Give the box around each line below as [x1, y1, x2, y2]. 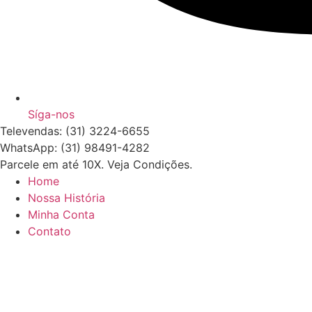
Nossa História [28, 191, 105, 205]
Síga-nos [28, 107, 75, 122]
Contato [28, 224, 71, 239]
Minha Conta [28, 208, 95, 222]
